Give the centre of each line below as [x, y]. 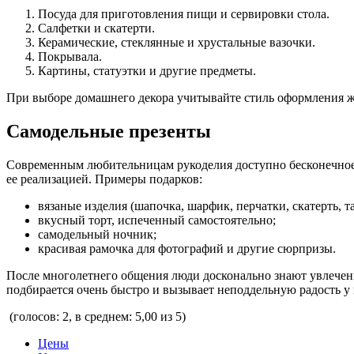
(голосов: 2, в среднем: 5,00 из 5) [96, 317]
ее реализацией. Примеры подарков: [104, 179]
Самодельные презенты [109, 132]
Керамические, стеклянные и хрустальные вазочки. [177, 43]
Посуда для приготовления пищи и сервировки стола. [184, 14]
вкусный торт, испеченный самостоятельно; [157, 220]
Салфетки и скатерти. [96, 28]
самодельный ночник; [97, 235]
